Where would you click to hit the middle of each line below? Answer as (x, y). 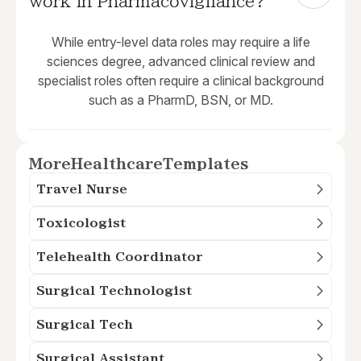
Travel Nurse (82, 189)
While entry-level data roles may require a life (180, 42)
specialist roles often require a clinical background (180, 81)
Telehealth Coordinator (120, 257)
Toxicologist (81, 223)
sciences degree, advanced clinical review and (180, 62)
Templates (206, 164)
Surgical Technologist (114, 291)
